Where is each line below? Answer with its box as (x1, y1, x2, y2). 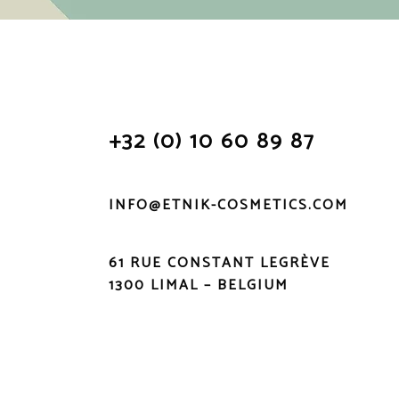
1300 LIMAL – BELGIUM (109, 273, 289, 297)
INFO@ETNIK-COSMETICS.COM (109, 193, 348, 217)
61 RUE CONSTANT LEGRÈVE (109, 251, 330, 275)
